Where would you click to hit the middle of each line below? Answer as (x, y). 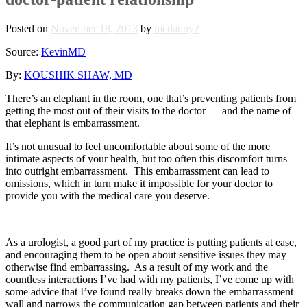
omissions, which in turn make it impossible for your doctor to (139, 183)
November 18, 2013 (94, 28)
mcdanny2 (177, 28)
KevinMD (63, 51)
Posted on (28, 28)
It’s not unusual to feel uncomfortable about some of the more (138, 146)
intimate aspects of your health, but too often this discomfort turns (146, 158)
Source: (23, 51)
